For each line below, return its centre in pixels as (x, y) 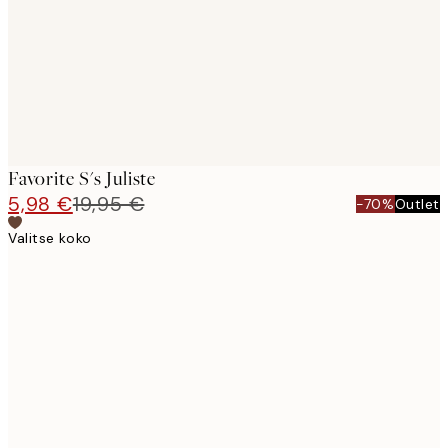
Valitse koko (50, 237)
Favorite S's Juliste (82, 178)
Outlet (417, 203)
